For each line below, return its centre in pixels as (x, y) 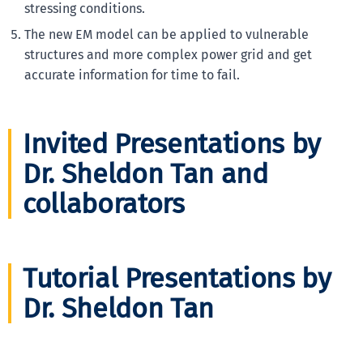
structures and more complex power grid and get (168, 54)
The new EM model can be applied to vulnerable (167, 34)
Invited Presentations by (172, 144)
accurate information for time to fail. (132, 75)
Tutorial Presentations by (177, 278)
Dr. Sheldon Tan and (145, 174)
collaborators (104, 204)
